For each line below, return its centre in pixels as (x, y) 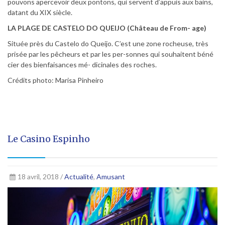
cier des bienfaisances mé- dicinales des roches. (82, 65)
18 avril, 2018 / (41, 177)
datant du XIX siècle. (40, 13)
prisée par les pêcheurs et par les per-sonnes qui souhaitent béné (110, 54)
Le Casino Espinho (49, 139)
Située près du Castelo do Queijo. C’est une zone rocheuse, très (108, 44)
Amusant (110, 177)
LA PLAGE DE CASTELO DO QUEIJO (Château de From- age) (107, 28)
